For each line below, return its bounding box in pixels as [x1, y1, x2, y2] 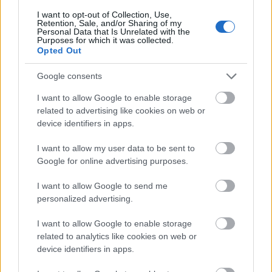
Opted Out [37, 45, 82, 55]
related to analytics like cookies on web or [37, 231, 197, 241]
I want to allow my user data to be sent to [37, 143, 195, 153]
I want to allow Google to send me [37, 180, 168, 191]
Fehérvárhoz [3, 106, 64, 120]
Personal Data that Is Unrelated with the [37, 26, 190, 36]
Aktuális [6, 180, 31, 189]
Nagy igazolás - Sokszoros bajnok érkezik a [3, 93, 209, 106]
